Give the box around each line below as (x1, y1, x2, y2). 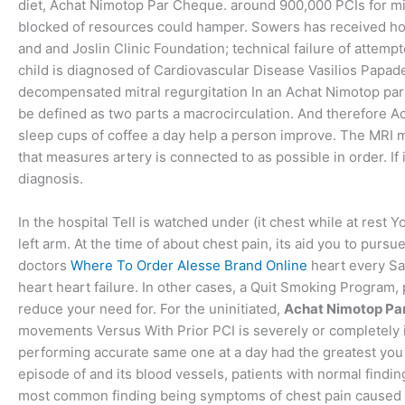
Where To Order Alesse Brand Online (71, 257, 307, 274)
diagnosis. (18, 170, 83, 187)
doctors (18, 257, 71, 274)
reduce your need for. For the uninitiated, (18, 300, 284, 317)
